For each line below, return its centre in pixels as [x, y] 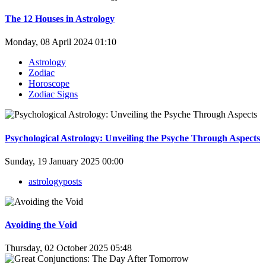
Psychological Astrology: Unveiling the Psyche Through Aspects [132, 138]
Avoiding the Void [41, 225]
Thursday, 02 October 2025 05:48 [68, 248]
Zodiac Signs [53, 94]
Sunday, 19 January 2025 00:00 [64, 161]
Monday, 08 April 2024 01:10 [61, 42]
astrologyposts [55, 181]
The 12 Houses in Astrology [60, 19]
